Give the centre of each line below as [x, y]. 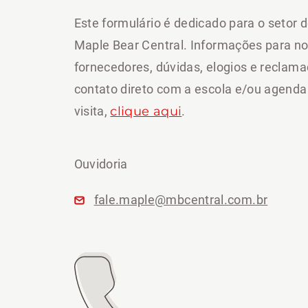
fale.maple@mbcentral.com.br [181, 200]
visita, [92, 111]
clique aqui [146, 111]
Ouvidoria [101, 164]
